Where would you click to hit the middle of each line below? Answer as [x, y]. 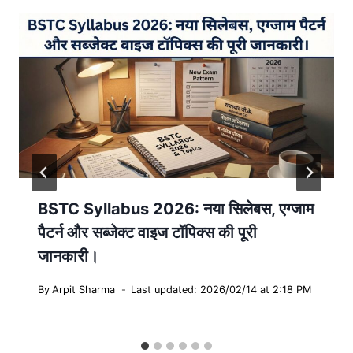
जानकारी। [68, 256]
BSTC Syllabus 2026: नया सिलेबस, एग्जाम [176, 209]
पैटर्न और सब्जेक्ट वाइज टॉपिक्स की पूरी [147, 233]
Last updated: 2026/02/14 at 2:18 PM [221, 289]
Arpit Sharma [84, 289]
